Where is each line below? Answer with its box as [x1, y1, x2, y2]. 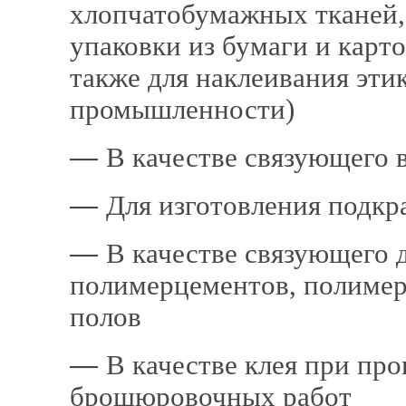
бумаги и [222, 30, 338, 62]
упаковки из [70, 30, 222, 62]
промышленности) [70, 93, 295, 125]
